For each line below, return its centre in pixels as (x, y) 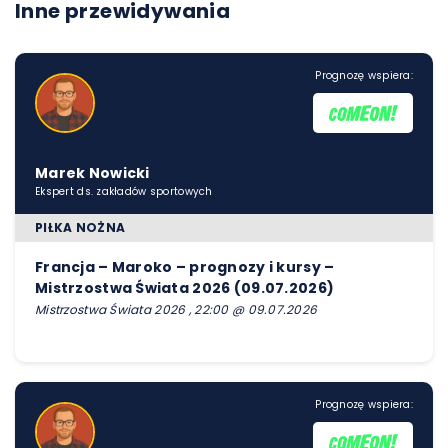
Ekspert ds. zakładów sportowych (124, 191)
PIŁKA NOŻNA (80, 227)
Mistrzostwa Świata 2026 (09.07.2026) (185, 288)
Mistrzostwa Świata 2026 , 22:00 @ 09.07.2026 (176, 309)
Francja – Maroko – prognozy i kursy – (185, 267)
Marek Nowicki (92, 173)
